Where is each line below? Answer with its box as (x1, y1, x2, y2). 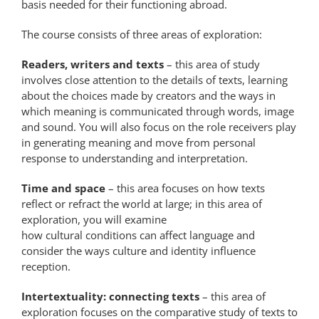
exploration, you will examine (21, 212, 167, 226)
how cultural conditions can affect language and (21, 228, 255, 242)
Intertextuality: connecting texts (21, 289, 199, 303)
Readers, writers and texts (21, 57, 164, 71)
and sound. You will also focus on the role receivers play (21, 120, 296, 134)
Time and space (21, 181, 105, 195)
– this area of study (164, 57, 260, 71)
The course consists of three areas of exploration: (21, 27, 262, 41)
